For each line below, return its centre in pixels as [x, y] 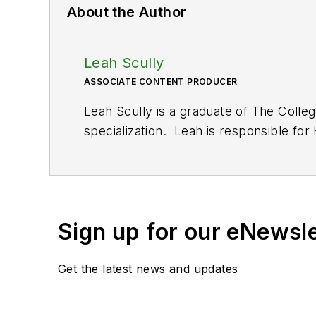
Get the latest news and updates [148, 268]
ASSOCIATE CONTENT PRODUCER [161, 81]
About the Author [127, 12]
